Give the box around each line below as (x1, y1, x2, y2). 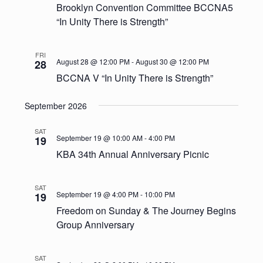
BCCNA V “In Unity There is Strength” (56, 70, 214, 85)
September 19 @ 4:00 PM (56, 188, 139, 199)
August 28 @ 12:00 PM (56, 56, 130, 66)
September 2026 (25, 99, 87, 112)
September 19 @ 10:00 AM (56, 132, 143, 143)
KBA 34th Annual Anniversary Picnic (56, 147, 210, 161)
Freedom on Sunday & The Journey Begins (56, 203, 237, 217)
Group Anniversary (56, 217, 135, 231)
